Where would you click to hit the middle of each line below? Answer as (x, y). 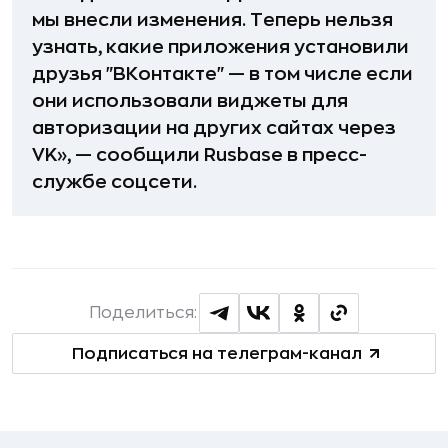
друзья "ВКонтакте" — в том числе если (222, 74)
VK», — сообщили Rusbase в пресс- (199, 155)
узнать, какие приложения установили (220, 47)
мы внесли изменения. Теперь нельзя (212, 20)
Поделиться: (143, 313)
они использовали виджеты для (190, 101)
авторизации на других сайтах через (214, 128)
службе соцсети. (114, 182)
